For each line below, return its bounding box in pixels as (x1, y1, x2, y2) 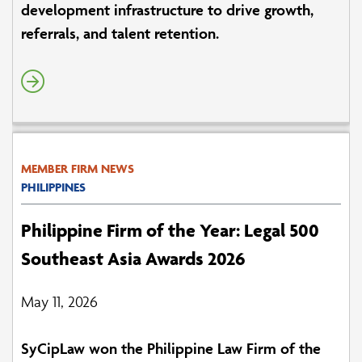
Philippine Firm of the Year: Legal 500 (21, 218, 319, 242)
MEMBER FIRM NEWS (21, 160, 134, 176)
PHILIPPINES (21, 179, 86, 195)
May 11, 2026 (21, 291, 98, 311)
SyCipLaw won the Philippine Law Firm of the (21, 338, 321, 358)
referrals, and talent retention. (21, 23, 219, 43)
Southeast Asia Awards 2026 (21, 246, 246, 270)
